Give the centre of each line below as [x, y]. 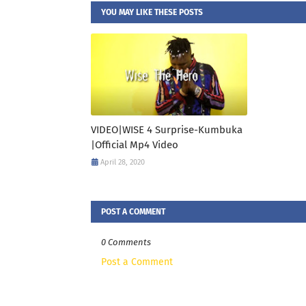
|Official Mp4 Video [135, 144]
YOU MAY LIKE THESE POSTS [152, 12]
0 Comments [126, 242]
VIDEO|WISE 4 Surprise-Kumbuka [167, 129]
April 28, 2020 [123, 162]
